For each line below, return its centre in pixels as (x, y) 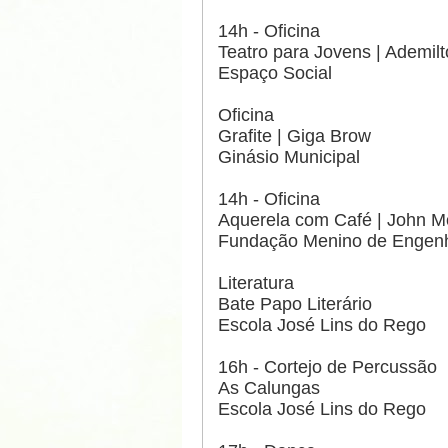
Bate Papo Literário (295, 304)
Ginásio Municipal (289, 157)
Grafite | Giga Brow (294, 136)
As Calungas (269, 388)
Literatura (256, 283)
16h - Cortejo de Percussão (327, 367)
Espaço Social (275, 73)
